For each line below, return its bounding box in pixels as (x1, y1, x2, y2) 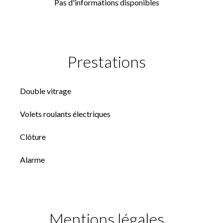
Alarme (20, 155, 45, 164)
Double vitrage (20, 86, 71, 96)
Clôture (20, 132, 46, 141)
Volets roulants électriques (20, 109, 111, 118)
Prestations (67, 52, 146, 71)
